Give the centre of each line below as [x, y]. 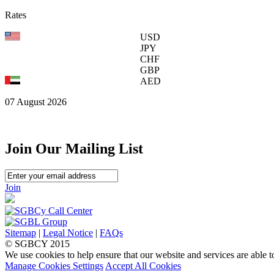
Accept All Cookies [143, 266]
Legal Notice [68, 233]
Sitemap [20, 233]
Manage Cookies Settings [54, 266]
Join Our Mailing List [74, 149]
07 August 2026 [36, 102]
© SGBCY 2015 [37, 244]
